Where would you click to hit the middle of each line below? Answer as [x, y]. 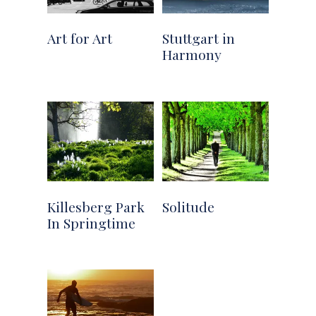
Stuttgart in [199, 38]
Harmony [192, 55]
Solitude [189, 206]
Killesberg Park [96, 206]
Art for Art [80, 38]
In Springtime [91, 223]
